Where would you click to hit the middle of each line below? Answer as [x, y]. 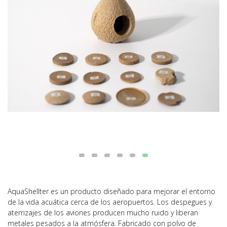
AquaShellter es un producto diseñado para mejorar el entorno [111, 192]
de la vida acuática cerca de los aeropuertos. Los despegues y [110, 202]
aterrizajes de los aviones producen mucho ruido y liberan [103, 213]
